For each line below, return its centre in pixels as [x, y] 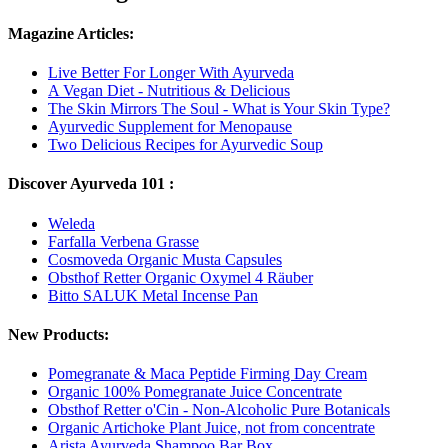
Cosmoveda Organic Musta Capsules [165, 259]
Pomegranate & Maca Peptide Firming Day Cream [207, 374]
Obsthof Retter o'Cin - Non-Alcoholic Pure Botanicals [219, 410]
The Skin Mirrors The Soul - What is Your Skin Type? [219, 109]
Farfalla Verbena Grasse [123, 241]
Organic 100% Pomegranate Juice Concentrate [195, 392]
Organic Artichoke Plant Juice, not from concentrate [211, 428]
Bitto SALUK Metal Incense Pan [153, 295]
